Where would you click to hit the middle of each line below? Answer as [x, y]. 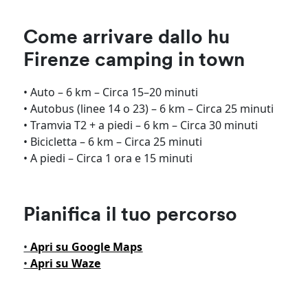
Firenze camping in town [134, 61]
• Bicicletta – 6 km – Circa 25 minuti [113, 142]
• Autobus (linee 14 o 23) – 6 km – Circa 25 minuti [149, 109]
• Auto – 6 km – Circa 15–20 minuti [111, 92]
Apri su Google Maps [87, 247]
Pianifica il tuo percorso [131, 216]
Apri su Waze [66, 263]
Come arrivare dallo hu [127, 38]
